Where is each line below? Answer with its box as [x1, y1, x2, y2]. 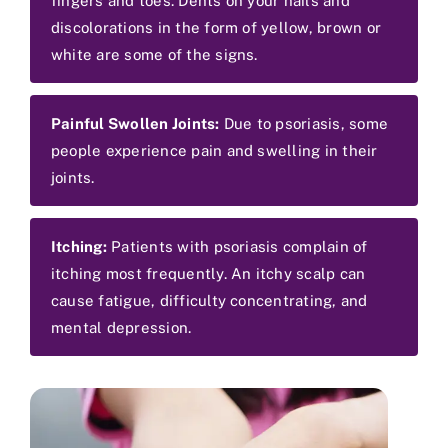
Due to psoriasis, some [219, 114, 389, 132]
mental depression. [51, 318, 192, 336]
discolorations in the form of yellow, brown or [51, 18, 382, 36]
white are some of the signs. [51, 45, 258, 63]
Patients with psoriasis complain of [106, 237, 368, 255]
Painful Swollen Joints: [51, 114, 220, 132]
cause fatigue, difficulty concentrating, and [51, 291, 368, 309]
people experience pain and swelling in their [51, 141, 378, 159]
